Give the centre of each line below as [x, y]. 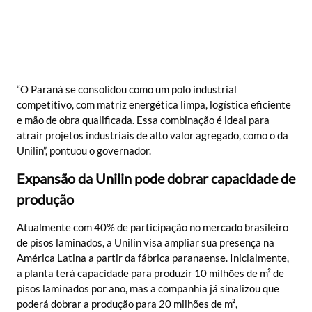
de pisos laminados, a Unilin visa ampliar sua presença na [146, 243]
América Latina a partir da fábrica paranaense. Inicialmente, [153, 258]
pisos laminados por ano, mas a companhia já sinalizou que [148, 289]
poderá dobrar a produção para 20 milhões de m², [127, 304]
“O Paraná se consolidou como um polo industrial [127, 89]
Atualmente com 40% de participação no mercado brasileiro [153, 227]
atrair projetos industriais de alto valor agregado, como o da [153, 135]
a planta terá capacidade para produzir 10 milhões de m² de [150, 273]
